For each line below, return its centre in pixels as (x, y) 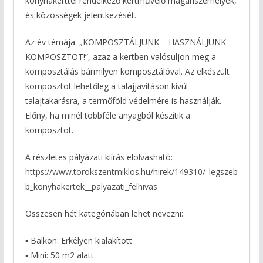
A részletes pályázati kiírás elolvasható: (99, 157)
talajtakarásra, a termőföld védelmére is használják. (123, 101)
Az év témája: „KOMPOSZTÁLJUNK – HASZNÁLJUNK (125, 42)
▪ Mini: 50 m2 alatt (59, 255)
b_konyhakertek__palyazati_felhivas (91, 187)
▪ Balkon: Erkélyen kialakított (78, 241)
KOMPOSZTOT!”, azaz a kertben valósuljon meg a (120, 57)
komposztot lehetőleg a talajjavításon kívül (106, 86)
